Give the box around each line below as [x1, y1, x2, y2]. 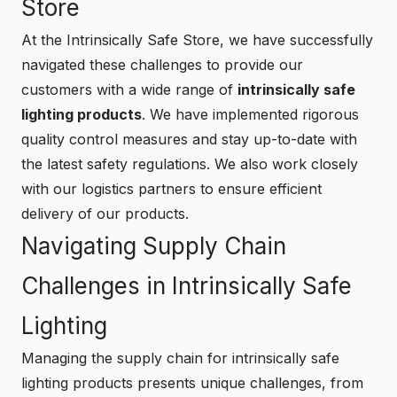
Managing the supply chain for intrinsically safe [21, 348, 339, 367]
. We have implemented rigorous [142, 105, 359, 123]
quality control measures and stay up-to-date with [21, 129, 357, 148]
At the [21, 30, 66, 49]
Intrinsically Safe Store [66, 30, 220, 49]
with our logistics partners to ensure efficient [21, 179, 322, 198]
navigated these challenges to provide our [21, 55, 303, 74]
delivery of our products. [21, 204, 189, 222]
